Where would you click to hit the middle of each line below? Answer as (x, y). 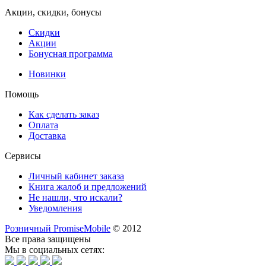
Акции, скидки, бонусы (53, 12)
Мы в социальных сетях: (55, 249)
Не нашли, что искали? (75, 197)
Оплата (43, 125)
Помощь (22, 94)
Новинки (47, 74)
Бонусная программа (71, 53)
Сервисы (23, 156)
